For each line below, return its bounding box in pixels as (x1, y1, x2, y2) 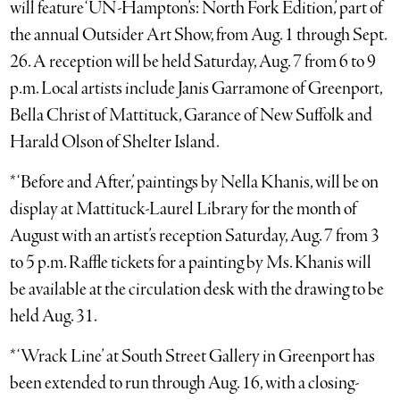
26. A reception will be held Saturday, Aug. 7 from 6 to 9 (10, 50, 377, 74)
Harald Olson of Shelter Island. (10, 130, 221, 154)
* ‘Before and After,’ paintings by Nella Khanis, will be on (10, 171, 379, 195)
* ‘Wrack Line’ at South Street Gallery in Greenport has (10, 345, 376, 369)
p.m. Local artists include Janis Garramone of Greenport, (10, 77, 383, 101)
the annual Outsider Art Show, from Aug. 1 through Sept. (10, 23, 387, 47)
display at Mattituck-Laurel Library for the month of (10, 197, 358, 221)
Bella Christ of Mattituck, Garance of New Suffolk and (10, 104, 373, 128)
